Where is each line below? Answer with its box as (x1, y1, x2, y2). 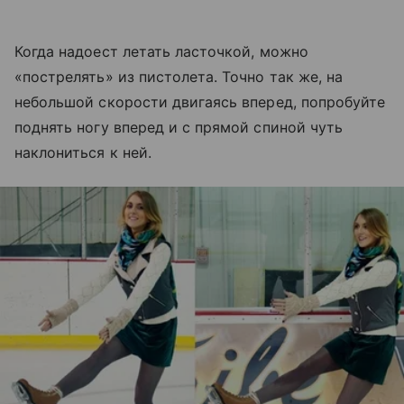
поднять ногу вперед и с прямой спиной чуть (14, 117, 344, 136)
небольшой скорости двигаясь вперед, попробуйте (14, 92, 386, 111)
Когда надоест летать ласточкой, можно (14, 41, 308, 60)
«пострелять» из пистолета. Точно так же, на (14, 67, 344, 86)
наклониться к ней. (14, 142, 151, 161)
